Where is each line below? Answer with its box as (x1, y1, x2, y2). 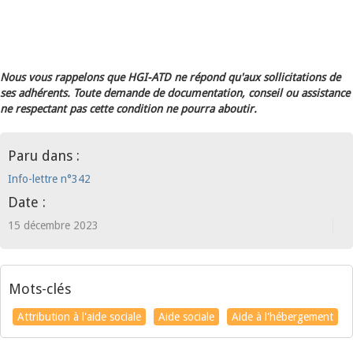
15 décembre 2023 (8, 219, 98, 232)
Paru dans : (8, 147, 80, 164)
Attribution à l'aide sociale (17, 310, 141, 323)
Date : (8, 194, 46, 210)
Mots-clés (9, 281, 71, 297)
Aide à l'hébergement (232, 310, 333, 323)
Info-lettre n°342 (8, 173, 91, 185)
